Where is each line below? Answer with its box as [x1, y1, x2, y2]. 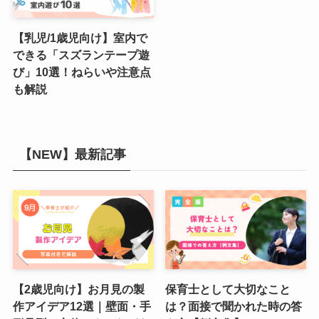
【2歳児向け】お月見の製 [12, 283, 145, 296]
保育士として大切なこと [165, 283, 291, 296]
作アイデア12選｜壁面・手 [12, 300, 151, 313]
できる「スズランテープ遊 [12, 48, 150, 62]
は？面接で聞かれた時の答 [165, 300, 303, 313]
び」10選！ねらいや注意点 [12, 66, 151, 79]
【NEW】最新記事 [19, 147, 126, 162]
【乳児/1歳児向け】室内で [12, 31, 147, 45]
